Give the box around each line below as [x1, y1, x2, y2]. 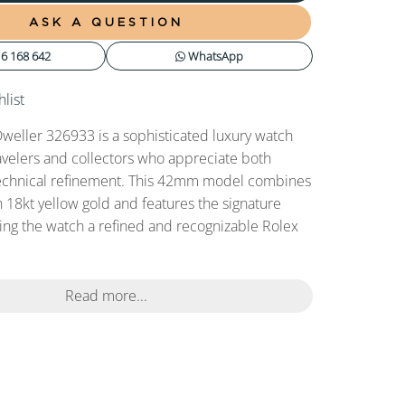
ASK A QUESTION [28, 14, 184, 28]
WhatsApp [185, 47, 244, 64]
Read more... [64, 286, 147, 306]
